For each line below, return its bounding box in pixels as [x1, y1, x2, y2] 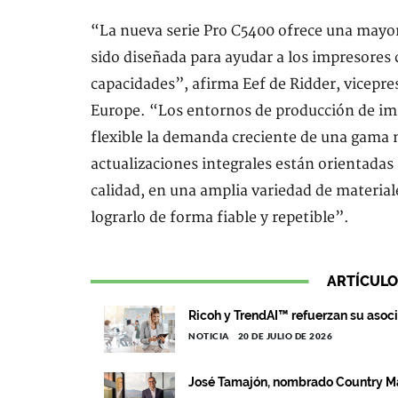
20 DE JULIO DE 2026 [237, 330, 332, 341]
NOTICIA [188, 330, 229, 341]
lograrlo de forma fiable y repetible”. [91, 209, 349, 227]
